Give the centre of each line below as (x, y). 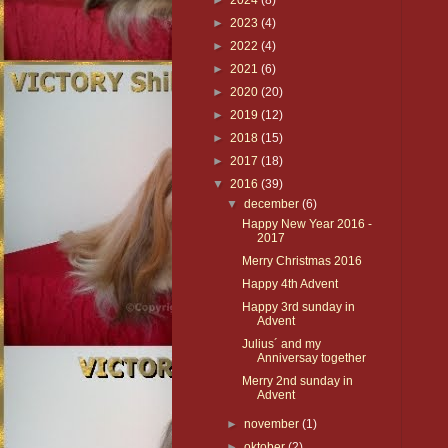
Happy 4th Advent (289, 284)
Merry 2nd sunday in (297, 381)
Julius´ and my (281, 344)
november (273, 424)
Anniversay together (311, 358)
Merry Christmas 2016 (301, 261)
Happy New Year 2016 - (306, 224)
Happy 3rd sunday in (298, 307)
